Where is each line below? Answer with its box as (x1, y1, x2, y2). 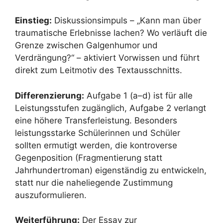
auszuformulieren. (15, 190, 87, 200)
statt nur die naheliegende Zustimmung (15, 177, 173, 188)
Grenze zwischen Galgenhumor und (15, 40, 158, 50)
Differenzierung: (15, 90, 84, 101)
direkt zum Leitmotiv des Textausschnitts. (15, 65, 182, 75)
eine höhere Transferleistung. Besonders (15, 115, 177, 125)
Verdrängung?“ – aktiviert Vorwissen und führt (15, 53, 200, 63)
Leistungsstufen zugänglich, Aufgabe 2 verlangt (15, 103, 206, 113)
